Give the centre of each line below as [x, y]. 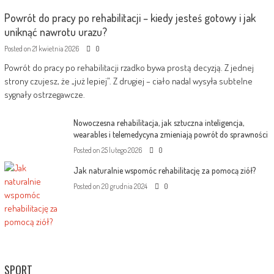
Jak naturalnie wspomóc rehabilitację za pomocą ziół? [164, 171]
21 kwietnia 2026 [55, 48]
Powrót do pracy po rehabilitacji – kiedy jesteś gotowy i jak [130, 17]
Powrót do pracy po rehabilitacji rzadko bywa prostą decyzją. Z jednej [129, 67]
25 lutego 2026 [121, 150]
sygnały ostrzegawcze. [44, 94]
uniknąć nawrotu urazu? [55, 31]
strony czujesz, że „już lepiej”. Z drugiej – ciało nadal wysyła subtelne [128, 81]
